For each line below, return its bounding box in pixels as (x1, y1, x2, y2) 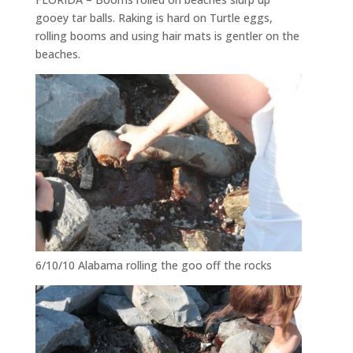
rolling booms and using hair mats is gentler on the (35, 28, 299, 43)
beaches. (35, 46, 80, 61)
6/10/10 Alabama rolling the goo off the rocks (35, 258, 272, 273)
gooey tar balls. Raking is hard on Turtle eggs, (35, 9, 273, 25)
